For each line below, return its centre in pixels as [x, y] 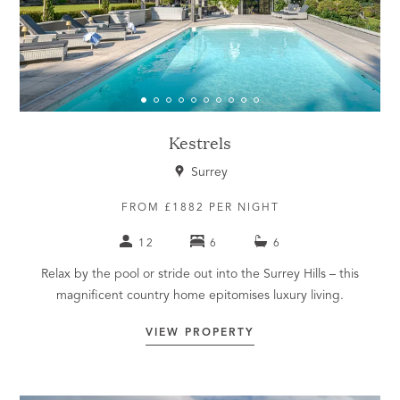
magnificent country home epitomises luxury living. [200, 296]
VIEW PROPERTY [200, 333]
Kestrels [200, 143]
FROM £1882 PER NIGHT [200, 208]
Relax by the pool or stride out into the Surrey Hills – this [200, 275]
